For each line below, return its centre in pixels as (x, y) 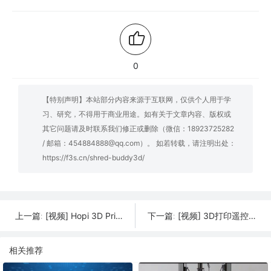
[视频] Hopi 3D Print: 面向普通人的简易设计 (80, 215)
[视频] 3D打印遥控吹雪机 (213, 215)
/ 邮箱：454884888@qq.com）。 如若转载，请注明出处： (139, 143)
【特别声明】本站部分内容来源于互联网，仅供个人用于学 (137, 99)
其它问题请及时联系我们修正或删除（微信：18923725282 (138, 128)
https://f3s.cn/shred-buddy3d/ (93, 157)
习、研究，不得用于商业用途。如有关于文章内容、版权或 (137, 114)
